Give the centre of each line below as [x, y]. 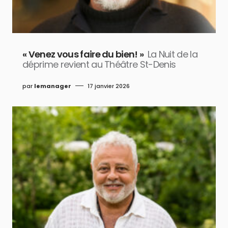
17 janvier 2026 [109, 86]
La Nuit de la [173, 54]
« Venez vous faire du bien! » [83, 54]
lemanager [53, 86]
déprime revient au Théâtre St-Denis [99, 64]
